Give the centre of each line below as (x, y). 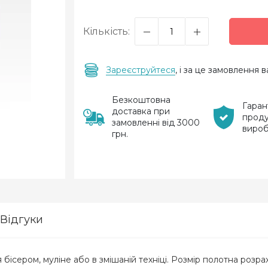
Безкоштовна (141, 100)
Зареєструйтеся (141, 70)
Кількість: (106, 31)
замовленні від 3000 (156, 123)
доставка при (141, 111)
